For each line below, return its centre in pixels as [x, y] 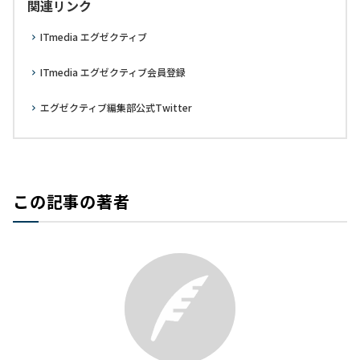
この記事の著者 [72, 201]
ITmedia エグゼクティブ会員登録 [113, 72]
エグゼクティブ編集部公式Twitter [116, 107]
